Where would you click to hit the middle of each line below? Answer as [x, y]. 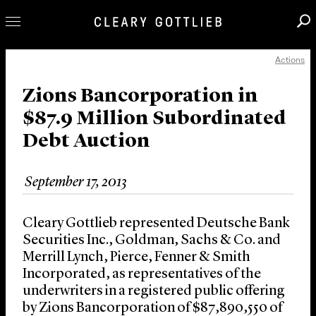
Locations [57, 217]
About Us [54, 194]
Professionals [75, 70]
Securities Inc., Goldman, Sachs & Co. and [152, 241]
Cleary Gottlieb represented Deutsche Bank [156, 224]
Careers [47, 146]
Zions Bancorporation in [140, 97]
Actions [290, 60]
